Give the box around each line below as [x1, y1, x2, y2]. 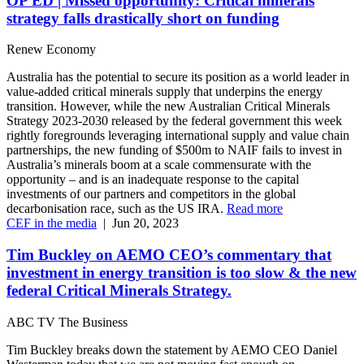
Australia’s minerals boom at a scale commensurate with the [6, 158, 311, 172]
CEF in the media [6, 216, 97, 231]
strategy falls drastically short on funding [6, 9, 279, 27]
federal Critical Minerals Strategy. [6, 282, 232, 299]
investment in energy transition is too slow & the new [6, 264, 357, 281]
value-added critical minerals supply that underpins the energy [6, 84, 323, 99]
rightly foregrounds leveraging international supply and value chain [6, 128, 349, 143]
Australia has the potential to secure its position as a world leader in [6, 70, 349, 84]
